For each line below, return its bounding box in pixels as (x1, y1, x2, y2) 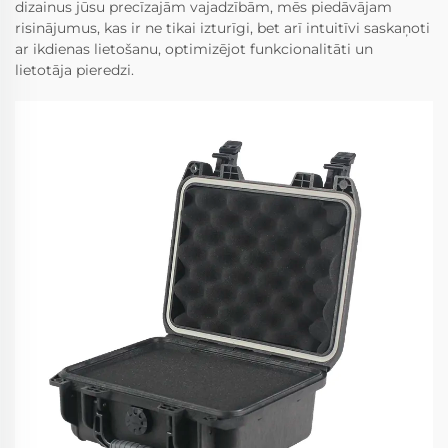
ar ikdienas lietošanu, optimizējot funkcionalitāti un (15, 40, 373, 59)
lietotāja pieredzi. (15, 61, 134, 80)
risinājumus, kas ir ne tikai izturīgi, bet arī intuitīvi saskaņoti (15, 19, 430, 38)
